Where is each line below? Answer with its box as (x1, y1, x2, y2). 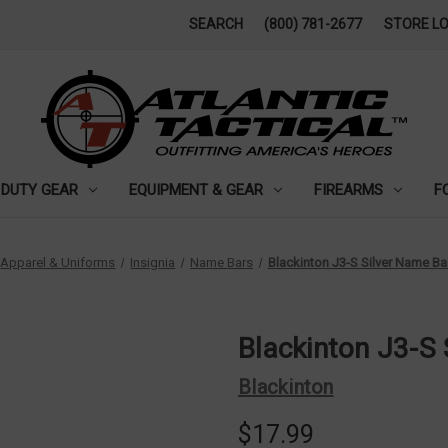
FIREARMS (313, 180, 383, 199)
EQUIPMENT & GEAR (129, 180, 263, 199)
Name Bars (190, 254, 254, 270)
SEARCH (188, 16, 243, 32)
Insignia (130, 254, 176, 270)
